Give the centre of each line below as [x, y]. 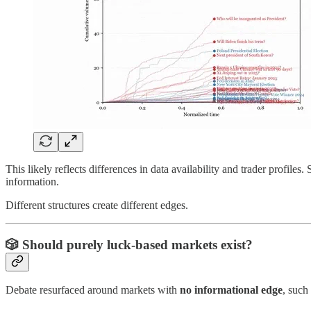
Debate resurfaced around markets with [93, 290]
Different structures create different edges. [97, 205]
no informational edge [231, 290]
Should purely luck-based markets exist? [137, 244]
